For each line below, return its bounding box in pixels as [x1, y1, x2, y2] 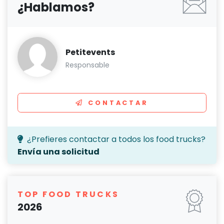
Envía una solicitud [17, 146, 99, 158]
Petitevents [65, 46, 115, 58]
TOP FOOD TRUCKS [17, 188, 119, 200]
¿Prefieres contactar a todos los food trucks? [27, 133, 205, 145]
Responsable [65, 60, 109, 70]
